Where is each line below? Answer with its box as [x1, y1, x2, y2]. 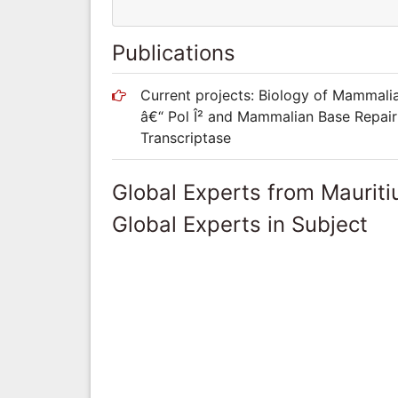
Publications [112, 39, 235, 66]
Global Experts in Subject [112, 211, 368, 237]
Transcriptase [140, 128, 231, 147]
